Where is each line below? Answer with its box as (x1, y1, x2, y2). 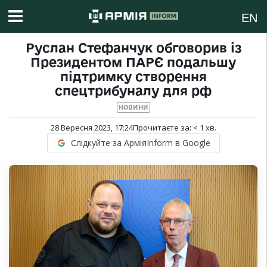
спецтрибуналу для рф (55, 83, 212, 98)
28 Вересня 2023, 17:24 (50, 122, 133, 133)
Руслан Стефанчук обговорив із (25, 41, 241, 55)
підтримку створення (60, 69, 207, 84)
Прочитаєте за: (132, 122, 193, 133)
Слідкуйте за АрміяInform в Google (70, 137, 210, 149)
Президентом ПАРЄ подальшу (30, 55, 236, 70)
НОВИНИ (118, 104, 148, 111)
